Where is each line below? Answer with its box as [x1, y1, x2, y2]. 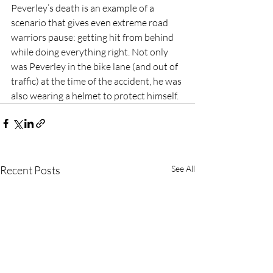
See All [171, 163, 195, 174]
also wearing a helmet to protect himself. [11, 89, 179, 102]
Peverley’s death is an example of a [11, 1, 156, 14]
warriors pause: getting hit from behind [11, 30, 175, 43]
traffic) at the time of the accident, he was [11, 74, 183, 87]
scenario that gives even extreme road [11, 16, 170, 29]
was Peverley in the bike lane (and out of [11, 60, 180, 73]
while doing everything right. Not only [11, 45, 170, 58]
